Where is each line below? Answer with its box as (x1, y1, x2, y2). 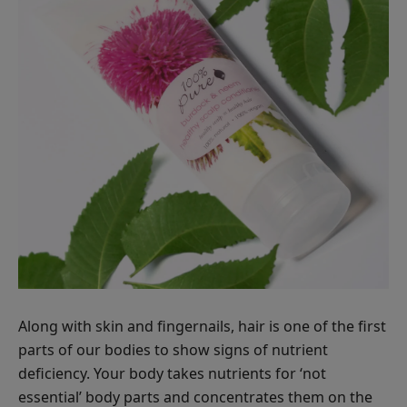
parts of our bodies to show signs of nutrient (18, 339, 328, 360)
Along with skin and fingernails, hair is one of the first (18, 315, 386, 336)
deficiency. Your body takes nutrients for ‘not (18, 362, 326, 383)
